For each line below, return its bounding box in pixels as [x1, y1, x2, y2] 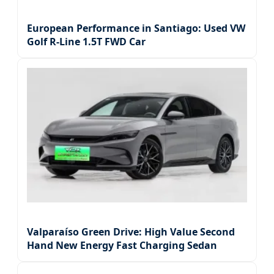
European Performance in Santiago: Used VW [27, 21, 245, 35]
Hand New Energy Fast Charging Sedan [27, 239, 217, 253]
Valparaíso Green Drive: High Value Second [27, 225, 235, 239]
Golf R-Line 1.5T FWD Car [27, 35, 146, 49]
